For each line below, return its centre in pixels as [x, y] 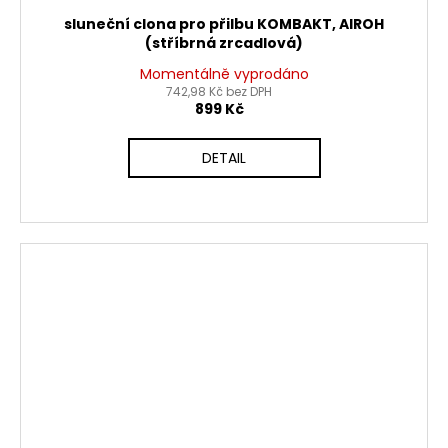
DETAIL [224, 158]
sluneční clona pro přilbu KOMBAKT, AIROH [224, 24]
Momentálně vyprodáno [224, 74]
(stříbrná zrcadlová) [224, 43]
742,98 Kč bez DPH [219, 92]
